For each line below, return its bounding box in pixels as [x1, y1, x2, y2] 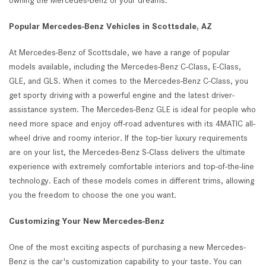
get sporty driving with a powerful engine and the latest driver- [9, 90, 235, 100]
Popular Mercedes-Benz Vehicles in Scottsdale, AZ [9, 21, 212, 31]
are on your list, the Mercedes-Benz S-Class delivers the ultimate [9, 147, 245, 157]
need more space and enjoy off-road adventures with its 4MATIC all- [9, 119, 255, 128]
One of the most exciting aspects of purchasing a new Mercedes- [9, 242, 246, 252]
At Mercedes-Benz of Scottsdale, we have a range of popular [9, 47, 230, 57]
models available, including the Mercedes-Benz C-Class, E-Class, [9, 62, 241, 71]
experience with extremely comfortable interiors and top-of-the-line [9, 161, 254, 171]
